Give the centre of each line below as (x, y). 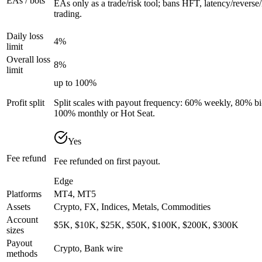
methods (22, 253)
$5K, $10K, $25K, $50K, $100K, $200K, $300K (146, 225)
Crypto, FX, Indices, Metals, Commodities (132, 206)
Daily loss (25, 36)
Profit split (25, 102)
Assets (18, 206)
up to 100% (75, 82)
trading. (68, 13)
